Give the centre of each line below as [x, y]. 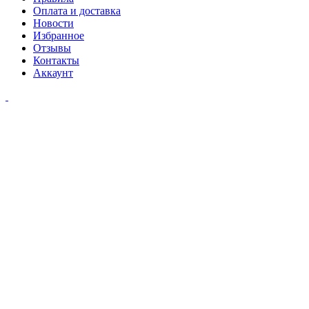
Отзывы [52, 48]
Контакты [56, 61]
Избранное [59, 36]
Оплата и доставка [77, 11]
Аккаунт [53, 73]
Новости [53, 23]
